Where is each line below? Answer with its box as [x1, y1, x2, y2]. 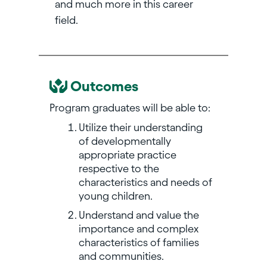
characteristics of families [78, 237, 199, 249]
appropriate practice [78, 149, 176, 161]
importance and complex [78, 223, 198, 235]
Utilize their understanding [78, 122, 203, 133]
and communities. [78, 250, 164, 262]
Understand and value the [78, 209, 199, 221]
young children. [78, 190, 153, 202]
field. [54, 14, 78, 26]
